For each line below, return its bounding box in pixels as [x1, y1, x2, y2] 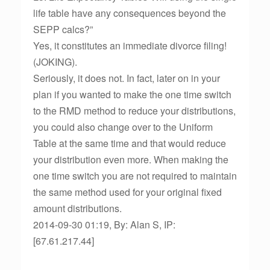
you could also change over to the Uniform [33, 120, 213, 134]
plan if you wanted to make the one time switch [33, 87, 231, 101]
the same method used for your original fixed [33, 185, 222, 199]
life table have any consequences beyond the [33, 6, 226, 20]
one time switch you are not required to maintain [33, 169, 237, 183]
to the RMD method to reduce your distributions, [33, 104, 236, 118]
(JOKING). [33, 55, 77, 69]
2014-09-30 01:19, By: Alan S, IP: [33, 218, 175, 231]
